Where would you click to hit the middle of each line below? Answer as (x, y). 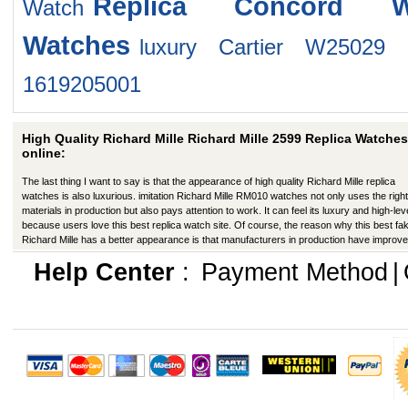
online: (44, 153)
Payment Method (294, 272)
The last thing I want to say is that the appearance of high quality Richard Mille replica (209, 181)
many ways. (49, 254)
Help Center (104, 272)
